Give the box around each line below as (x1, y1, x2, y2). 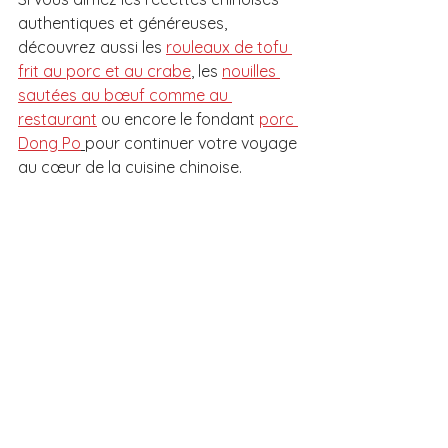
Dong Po (18, 132, 81, 153)
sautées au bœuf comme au (18, 84, 232, 105)
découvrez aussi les (18, 36, 166, 57)
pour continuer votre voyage (85, 132, 301, 153)
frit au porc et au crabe (18, 60, 191, 81)
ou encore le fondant (97, 108, 259, 129)
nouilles (222, 60, 280, 81)
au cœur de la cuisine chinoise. (18, 156, 242, 177)
